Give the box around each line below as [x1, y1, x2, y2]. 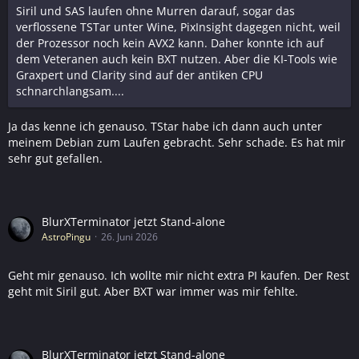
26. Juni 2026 [101, 230, 158, 244]
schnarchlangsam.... [16, 83, 124, 99]
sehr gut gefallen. [8, 151, 103, 167]
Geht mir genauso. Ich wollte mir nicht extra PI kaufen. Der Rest [8, 268, 349, 284]
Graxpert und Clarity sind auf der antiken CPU [16, 67, 263, 83]
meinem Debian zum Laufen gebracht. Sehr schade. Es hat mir [8, 135, 345, 151]
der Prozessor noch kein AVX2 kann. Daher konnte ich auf [16, 35, 324, 51]
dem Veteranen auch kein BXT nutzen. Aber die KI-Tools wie [16, 51, 337, 67]
